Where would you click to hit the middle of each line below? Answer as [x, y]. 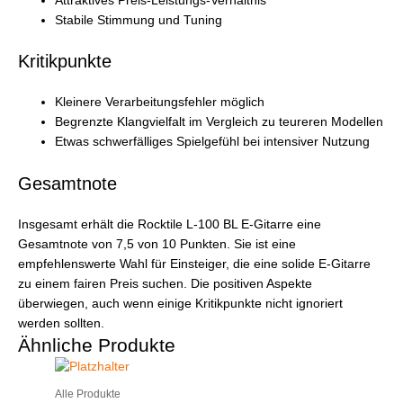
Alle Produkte [88, 393]
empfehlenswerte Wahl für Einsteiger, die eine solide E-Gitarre [194, 264]
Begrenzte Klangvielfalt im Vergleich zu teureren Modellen [219, 122]
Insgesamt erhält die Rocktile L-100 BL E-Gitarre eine [170, 225]
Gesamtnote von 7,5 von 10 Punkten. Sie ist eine [157, 245]
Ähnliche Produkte [97, 345]
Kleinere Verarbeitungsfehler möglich [160, 103]
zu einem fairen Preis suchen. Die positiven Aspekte [165, 284]
